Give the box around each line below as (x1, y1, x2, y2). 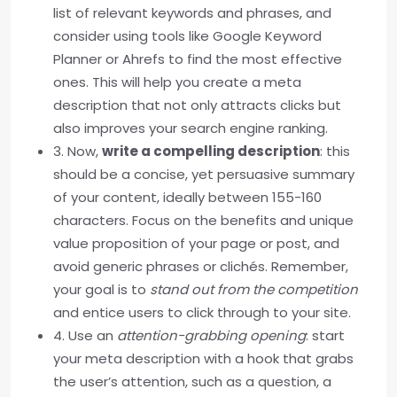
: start (306, 326, 345, 346)
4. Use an (53, 326, 117, 346)
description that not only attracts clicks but (53, 96, 341, 115)
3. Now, (53, 142, 102, 161)
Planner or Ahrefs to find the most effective (53, 50, 342, 69)
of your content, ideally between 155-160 (53, 188, 322, 207)
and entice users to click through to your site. (53, 303, 351, 323)
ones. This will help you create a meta (53, 73, 301, 92)
